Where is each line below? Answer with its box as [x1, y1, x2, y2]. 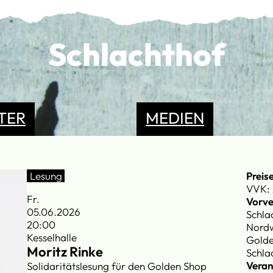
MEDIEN [146, 107, 204, 128]
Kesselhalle [27, 230, 77, 244]
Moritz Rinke [27, 243, 104, 260]
